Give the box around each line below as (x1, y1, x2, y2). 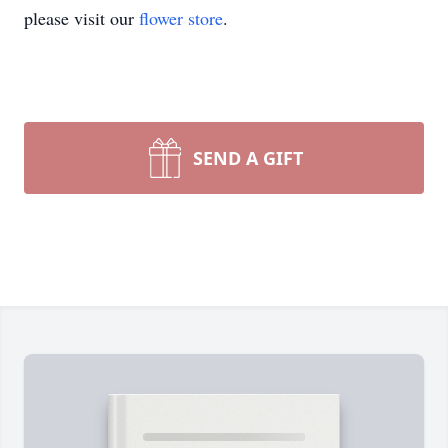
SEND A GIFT (193, 146, 303, 170)
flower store (139, 6, 223, 30)
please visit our (24, 6, 139, 30)
